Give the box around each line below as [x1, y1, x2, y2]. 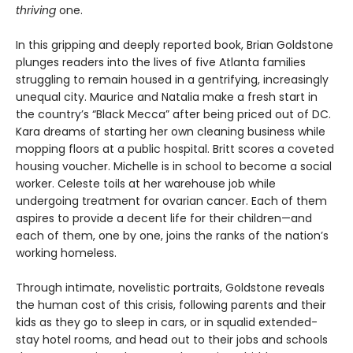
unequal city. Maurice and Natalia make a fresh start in [16, 89, 318, 106]
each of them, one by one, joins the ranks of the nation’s [16, 228, 329, 244]
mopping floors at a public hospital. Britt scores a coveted [16, 141, 334, 158]
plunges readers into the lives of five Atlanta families [16, 54, 306, 71]
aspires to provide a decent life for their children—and [16, 210, 312, 227]
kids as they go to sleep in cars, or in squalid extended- [16, 314, 318, 331]
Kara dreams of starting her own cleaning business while [16, 124, 325, 140]
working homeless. [16, 245, 117, 262]
